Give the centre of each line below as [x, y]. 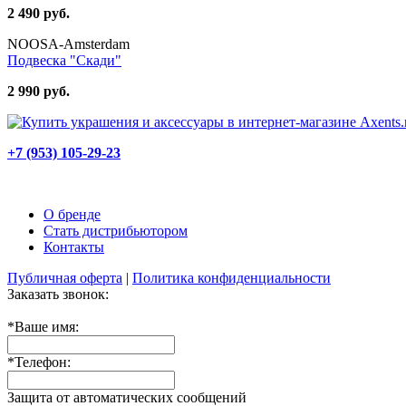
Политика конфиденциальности [232, 277]
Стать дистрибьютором [116, 230]
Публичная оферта [65, 277]
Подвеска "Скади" [64, 60]
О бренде [72, 214]
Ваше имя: [47, 326]
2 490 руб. [39, 13]
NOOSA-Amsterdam [68, 43]
